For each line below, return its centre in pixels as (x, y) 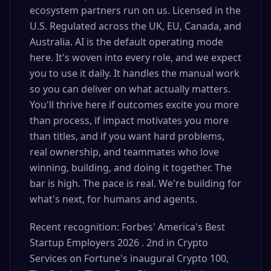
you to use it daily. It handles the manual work (135, 73)
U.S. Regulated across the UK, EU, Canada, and (135, 26)
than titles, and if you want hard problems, (127, 136)
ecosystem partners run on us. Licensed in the (135, 10)
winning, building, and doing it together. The (131, 168)
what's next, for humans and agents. (113, 199)
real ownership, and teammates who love (124, 152)
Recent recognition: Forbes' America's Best (127, 227)
